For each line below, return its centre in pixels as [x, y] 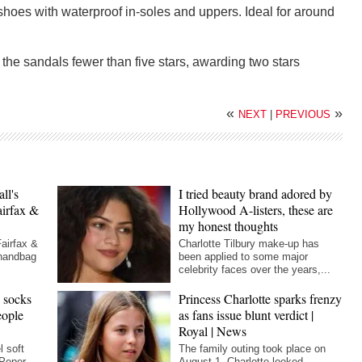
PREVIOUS [303, 115]
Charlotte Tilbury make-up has [249, 244]
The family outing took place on [253, 349]
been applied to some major [244, 257]
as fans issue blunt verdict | [246, 315]
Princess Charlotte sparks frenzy [261, 299]
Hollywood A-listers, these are [256, 210]
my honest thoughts [229, 226]
